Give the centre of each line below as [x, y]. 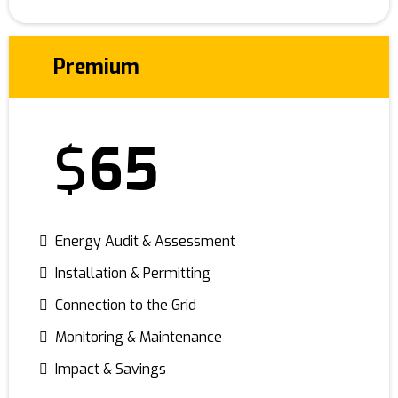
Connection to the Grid [126, 305]
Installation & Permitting [133, 273]
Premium [96, 67]
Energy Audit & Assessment [145, 241]
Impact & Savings [111, 369]
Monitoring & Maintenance [139, 337]
